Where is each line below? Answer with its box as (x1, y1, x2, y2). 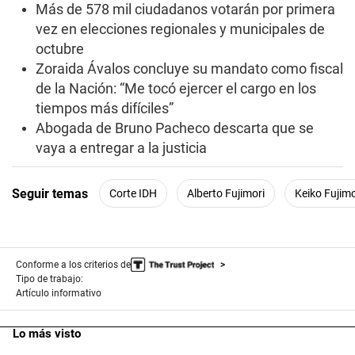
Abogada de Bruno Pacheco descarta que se (36, 120, 314, 137)
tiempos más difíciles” (36, 100, 174, 117)
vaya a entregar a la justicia (36, 139, 207, 157)
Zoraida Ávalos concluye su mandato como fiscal (36, 60, 343, 78)
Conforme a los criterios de (16, 259, 131, 271)
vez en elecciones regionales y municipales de (36, 21, 325, 38)
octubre (36, 40, 84, 58)
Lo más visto (13, 326, 81, 342)
